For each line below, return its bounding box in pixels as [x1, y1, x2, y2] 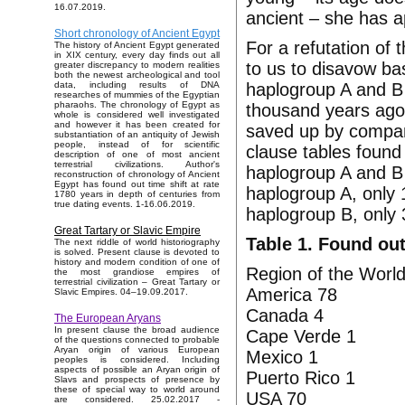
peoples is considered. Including [54, 354, 220, 365]
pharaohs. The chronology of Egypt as [54, 99, 220, 110]
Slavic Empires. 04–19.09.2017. [54, 287, 188, 297]
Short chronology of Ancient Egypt [54, 27, 220, 41]
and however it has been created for [54, 119, 220, 130]
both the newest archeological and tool [54, 70, 220, 80]
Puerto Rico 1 [246, 368, 355, 388]
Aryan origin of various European [54, 344, 220, 355]
